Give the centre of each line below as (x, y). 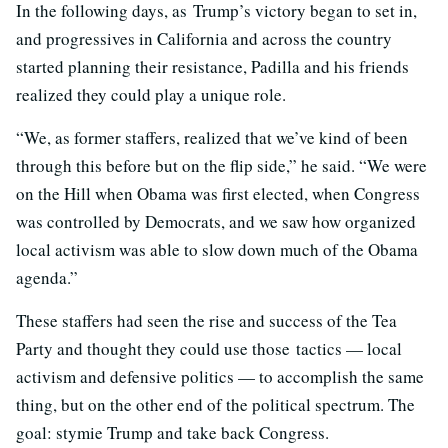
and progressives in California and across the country (204, 38)
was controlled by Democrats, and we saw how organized (216, 221)
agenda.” (47, 277)
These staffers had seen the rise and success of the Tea (206, 320)
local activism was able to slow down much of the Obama (217, 249)
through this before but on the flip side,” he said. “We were (221, 165)
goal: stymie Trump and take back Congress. (172, 432)
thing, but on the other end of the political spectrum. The (215, 404)
